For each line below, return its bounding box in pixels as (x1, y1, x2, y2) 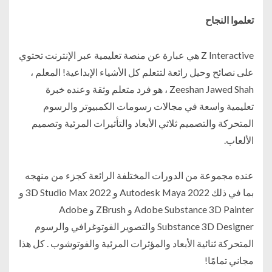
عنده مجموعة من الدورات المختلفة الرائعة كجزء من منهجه (25, 169, 254, 182)
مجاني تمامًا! (205, 254, 254, 267)
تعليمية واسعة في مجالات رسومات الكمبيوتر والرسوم (43, 100, 254, 112)
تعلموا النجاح (205, 14, 254, 26)
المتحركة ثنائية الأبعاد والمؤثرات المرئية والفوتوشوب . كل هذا (19, 237, 254, 250)
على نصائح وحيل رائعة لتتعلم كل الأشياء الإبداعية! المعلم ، (30, 66, 254, 78)
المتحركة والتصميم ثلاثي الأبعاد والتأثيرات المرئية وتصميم (32, 117, 254, 129)
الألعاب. (224, 134, 254, 146)
